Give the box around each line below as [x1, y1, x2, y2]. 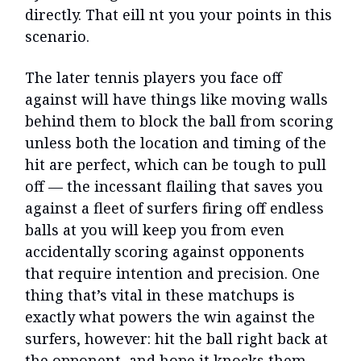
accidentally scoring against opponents [25, 242, 305, 262]
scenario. [25, 27, 89, 47]
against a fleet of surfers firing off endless [25, 198, 324, 218]
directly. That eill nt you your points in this [25, 5, 332, 25]
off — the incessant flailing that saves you [25, 176, 323, 197]
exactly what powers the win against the [25, 307, 315, 327]
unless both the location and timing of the [25, 133, 326, 153]
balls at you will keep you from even [25, 220, 284, 240]
